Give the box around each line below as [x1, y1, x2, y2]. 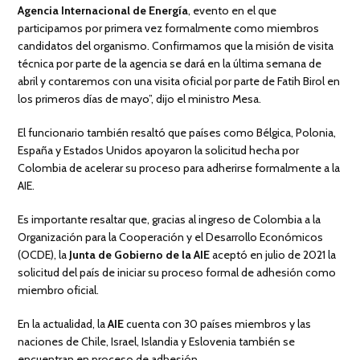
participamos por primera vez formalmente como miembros [18, 20, 320, 35]
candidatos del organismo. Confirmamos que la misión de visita [18, 38, 334, 53]
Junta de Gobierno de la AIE [69, 247, 211, 262]
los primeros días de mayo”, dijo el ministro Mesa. [18, 91, 262, 106]
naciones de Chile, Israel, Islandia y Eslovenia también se [18, 333, 296, 349]
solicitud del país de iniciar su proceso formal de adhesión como [18, 264, 337, 280]
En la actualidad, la [18, 316, 108, 331]
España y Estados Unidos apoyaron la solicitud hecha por [18, 142, 300, 157]
